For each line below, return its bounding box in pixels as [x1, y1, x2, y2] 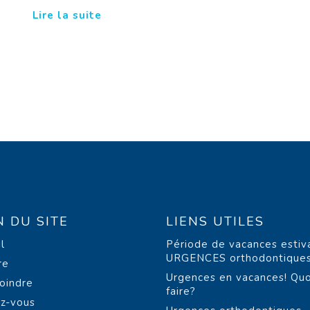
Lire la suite [32, 8, 102, 23]
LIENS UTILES [165, 213, 264, 230]
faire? [165, 284, 196, 299]
